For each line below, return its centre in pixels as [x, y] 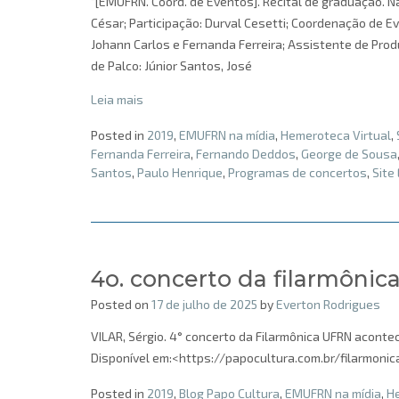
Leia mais [117, 100]
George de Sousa [349, 154]
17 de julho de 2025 [204, 305]
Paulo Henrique [180, 173]
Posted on [121, 305]
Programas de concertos [297, 173]
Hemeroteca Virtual [336, 135]
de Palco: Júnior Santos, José [171, 66]
